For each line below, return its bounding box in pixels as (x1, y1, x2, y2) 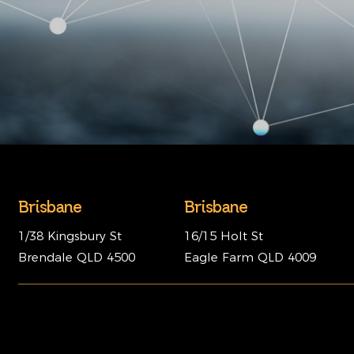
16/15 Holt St (184, 228, 263, 244)
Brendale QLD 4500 (18, 250, 135, 265)
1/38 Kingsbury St (18, 228, 122, 244)
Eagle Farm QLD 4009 (184, 250, 316, 265)
